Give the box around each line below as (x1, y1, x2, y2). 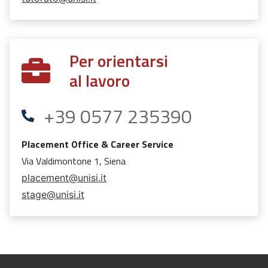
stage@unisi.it (22, 188, 84, 200)
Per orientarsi (69, 47, 168, 74)
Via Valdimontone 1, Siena (22, 153, 126, 168)
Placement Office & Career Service (22, 136, 173, 151)
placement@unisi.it (22, 171, 106, 184)
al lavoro (69, 67, 130, 93)
